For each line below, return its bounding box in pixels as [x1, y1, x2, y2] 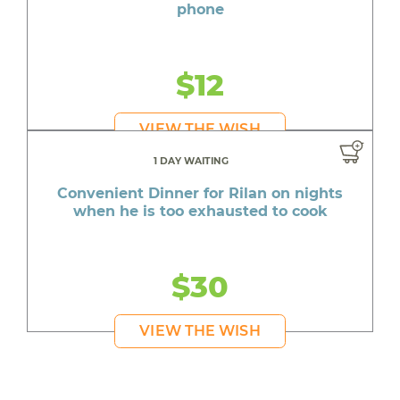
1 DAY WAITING [154, 155, 229, 168]
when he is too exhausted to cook [72, 203, 328, 221]
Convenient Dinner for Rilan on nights [57, 185, 343, 203]
